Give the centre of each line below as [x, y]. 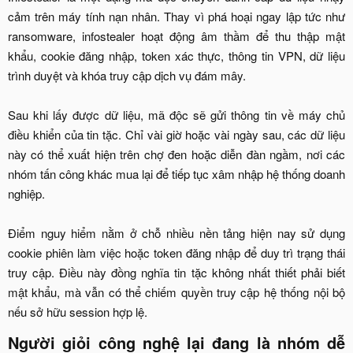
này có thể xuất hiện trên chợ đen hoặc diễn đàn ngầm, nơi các [176, 154]
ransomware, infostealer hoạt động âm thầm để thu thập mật [176, 36]
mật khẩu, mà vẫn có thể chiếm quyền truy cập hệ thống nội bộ [176, 292]
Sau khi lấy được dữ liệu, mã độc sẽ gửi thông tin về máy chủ [176, 115]
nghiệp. [26, 194]
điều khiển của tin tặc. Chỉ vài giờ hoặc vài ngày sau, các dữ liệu [176, 135]
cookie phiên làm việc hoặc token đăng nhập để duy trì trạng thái [176, 253]
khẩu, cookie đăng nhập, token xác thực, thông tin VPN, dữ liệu [176, 56]
